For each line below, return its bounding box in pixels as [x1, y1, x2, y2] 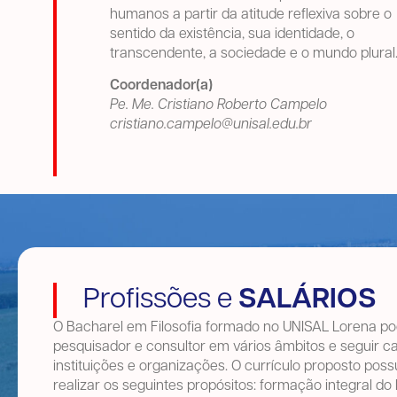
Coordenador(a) [110, 79, 213, 94]
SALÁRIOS [238, 285, 377, 315]
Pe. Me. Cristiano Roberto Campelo [110, 98, 327, 113]
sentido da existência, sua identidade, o [110, 27, 354, 42]
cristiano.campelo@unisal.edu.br [110, 118, 312, 133]
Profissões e [83, 285, 238, 315]
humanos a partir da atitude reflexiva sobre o [110, 8, 392, 22]
